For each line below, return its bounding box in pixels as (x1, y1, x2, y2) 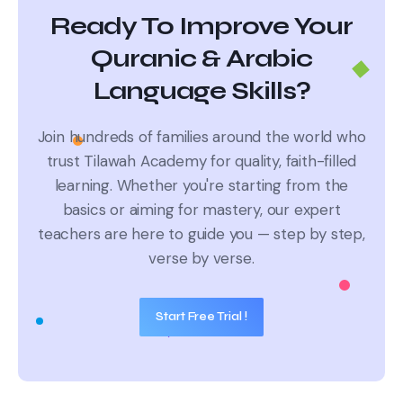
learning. (54, 175, 117, 195)
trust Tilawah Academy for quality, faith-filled (46, 151, 357, 171)
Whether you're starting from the (116, 175, 349, 195)
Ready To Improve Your (50, 11, 353, 41)
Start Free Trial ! (156, 309, 247, 324)
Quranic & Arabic (91, 43, 312, 74)
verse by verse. (148, 248, 255, 268)
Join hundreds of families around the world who (37, 127, 366, 147)
